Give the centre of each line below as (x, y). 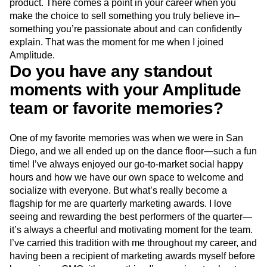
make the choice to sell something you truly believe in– (125, 16)
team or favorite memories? (116, 108)
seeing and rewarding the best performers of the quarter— (131, 217)
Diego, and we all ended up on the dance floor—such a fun (133, 151)
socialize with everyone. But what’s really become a (118, 190)
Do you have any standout (111, 71)
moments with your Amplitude (125, 90)
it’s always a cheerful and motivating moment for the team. (131, 230)
